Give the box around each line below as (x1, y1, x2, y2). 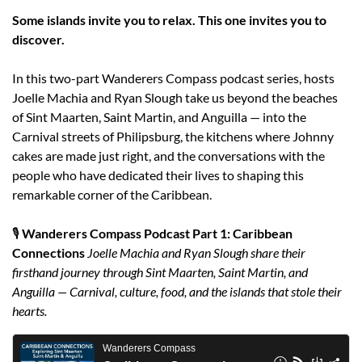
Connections (12, 244, 85, 260)
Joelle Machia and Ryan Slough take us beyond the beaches (12, 89, 338, 105)
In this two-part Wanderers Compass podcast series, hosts (12, 69, 335, 86)
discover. (12, 31, 65, 47)
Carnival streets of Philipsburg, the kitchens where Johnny (12, 128, 334, 144)
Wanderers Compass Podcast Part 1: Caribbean (22, 225, 293, 241)
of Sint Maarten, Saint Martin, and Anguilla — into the (12, 108, 306, 124)
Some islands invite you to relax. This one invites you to (12, 11, 326, 27)
